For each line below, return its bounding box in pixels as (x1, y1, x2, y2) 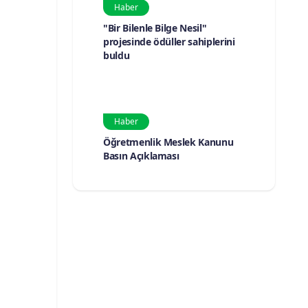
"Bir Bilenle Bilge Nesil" (103, 21, 207, 34)
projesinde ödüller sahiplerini (103, 34, 235, 48)
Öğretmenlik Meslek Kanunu (103, 135, 234, 148)
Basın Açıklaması (103, 148, 179, 162)
